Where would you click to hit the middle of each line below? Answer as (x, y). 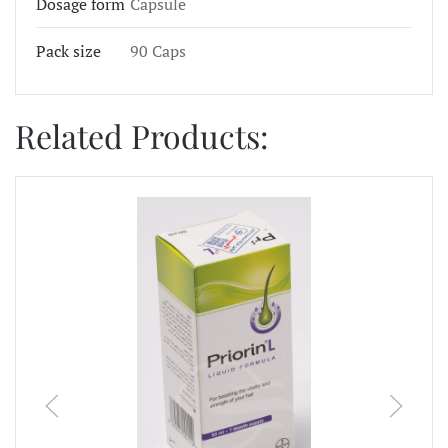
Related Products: (142, 135)
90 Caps (158, 50)
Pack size (68, 50)
